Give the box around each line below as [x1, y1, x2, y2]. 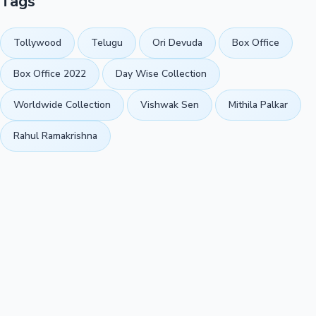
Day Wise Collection [116, 66, 207, 80]
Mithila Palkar [229, 97, 288, 111]
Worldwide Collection [13, 97, 111, 111]
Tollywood [13, 35, 61, 49]
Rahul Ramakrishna [13, 128, 97, 142]
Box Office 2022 [13, 66, 86, 80]
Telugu [91, 35, 123, 49]
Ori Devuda [152, 35, 202, 49]
